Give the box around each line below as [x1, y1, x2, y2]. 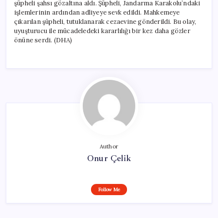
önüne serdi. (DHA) [14, 36, 73, 44]
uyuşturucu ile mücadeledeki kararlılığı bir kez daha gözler [14, 26, 190, 35]
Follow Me [98, 186, 120, 193]
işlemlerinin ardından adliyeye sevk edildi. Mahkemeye [14, 8, 180, 17]
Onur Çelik [87, 152, 131, 163]
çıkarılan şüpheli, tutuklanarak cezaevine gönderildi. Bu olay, [14, 17, 197, 26]
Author [99, 143, 119, 150]
